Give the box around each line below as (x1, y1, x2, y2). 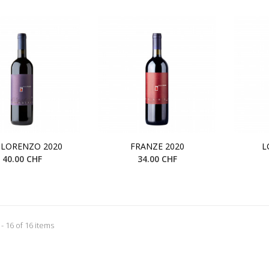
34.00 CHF (137, 153, 177, 165)
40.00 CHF (2, 153, 42, 165)
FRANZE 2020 (130, 140, 184, 152)
